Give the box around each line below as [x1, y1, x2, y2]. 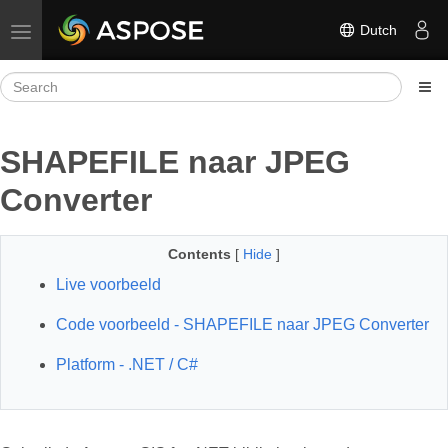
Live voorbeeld [56, 276, 161, 293]
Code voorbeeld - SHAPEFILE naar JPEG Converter [56, 316, 429, 333]
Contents [168, 246, 231, 262]
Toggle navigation [20, 22, 131, 38]
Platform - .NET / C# [56, 356, 198, 373]
